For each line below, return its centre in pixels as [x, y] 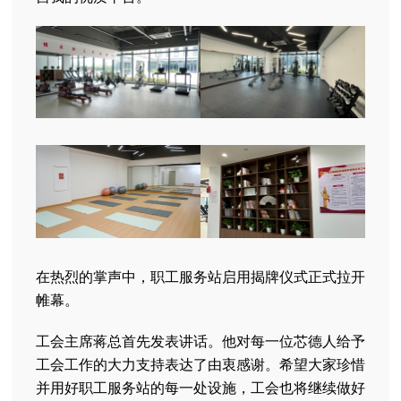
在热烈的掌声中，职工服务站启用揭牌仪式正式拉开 [200, 276]
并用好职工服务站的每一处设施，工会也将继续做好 [200, 387]
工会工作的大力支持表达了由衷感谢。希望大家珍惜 [200, 363]
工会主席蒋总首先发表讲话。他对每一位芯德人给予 [200, 340]
